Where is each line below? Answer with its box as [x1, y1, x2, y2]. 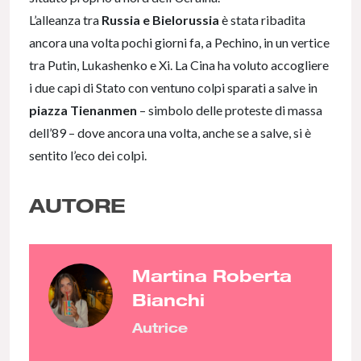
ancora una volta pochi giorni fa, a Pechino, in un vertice [29, 35, 330, 51]
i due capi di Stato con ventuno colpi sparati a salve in [29, 80, 317, 96]
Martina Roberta [132, 265, 292, 286]
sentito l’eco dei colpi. [29, 147, 147, 164]
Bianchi [132, 289, 205, 310]
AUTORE [29, 193, 126, 218]
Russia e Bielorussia [102, 12, 219, 28]
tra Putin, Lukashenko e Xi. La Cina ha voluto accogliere [29, 57, 329, 73]
